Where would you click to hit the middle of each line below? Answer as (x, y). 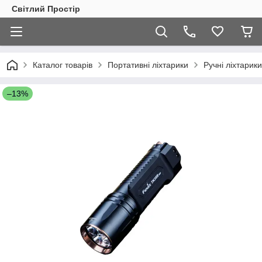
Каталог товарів (63, 65)
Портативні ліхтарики (148, 65)
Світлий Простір (46, 9)
